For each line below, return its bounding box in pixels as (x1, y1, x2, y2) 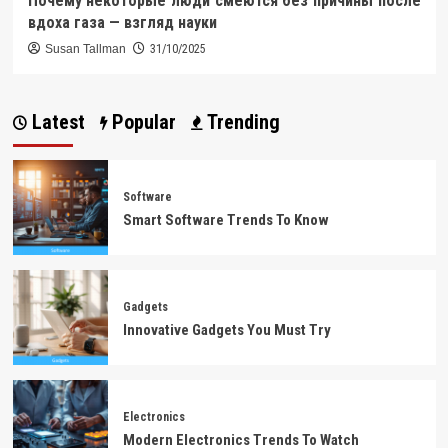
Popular (106, 110, 176, 135)
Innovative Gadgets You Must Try (122, 320, 331, 339)
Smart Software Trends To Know (122, 210, 329, 229)
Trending (201, 110, 280, 135)
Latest (26, 110, 85, 135)
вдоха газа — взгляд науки (27, 13, 217, 33)
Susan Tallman (44, 42, 126, 57)
